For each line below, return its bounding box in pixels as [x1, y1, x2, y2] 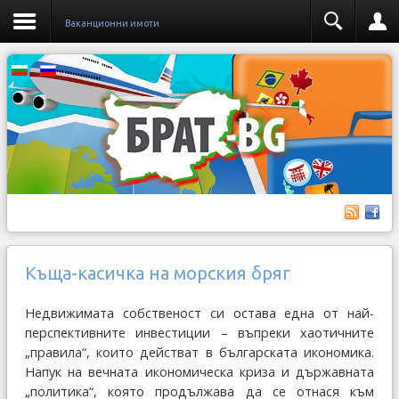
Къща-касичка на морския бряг [25, 263, 290, 283]
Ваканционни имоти [65, 18, 159, 28]
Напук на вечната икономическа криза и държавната [25, 363, 374, 380]
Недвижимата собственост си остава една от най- [25, 305, 374, 322]
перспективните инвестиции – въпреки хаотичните [25, 324, 374, 341]
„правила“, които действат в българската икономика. [25, 344, 374, 361]
